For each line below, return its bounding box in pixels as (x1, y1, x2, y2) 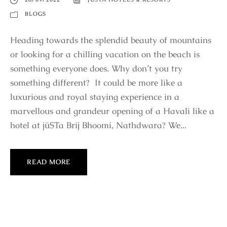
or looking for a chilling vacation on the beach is (10, 49, 200, 60)
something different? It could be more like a (10, 77, 182, 89)
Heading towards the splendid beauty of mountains (10, 34, 211, 46)
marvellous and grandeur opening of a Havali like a (10, 105, 214, 117)
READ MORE (27, 158, 71, 167)
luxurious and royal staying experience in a (10, 91, 179, 103)
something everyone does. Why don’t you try (10, 63, 182, 74)
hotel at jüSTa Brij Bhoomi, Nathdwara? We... (10, 120, 186, 131)
